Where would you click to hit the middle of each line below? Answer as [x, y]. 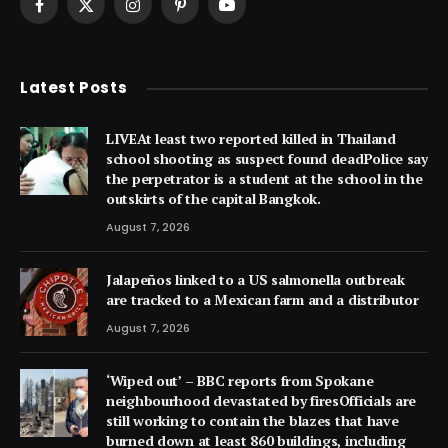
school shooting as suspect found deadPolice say [267, 158]
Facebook [68, 14]
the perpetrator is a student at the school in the [264, 178]
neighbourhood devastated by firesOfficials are [261, 400]
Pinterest [208, 14]
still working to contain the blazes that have [252, 420]
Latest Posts [74, 87]
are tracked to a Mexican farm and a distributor [262, 299]
